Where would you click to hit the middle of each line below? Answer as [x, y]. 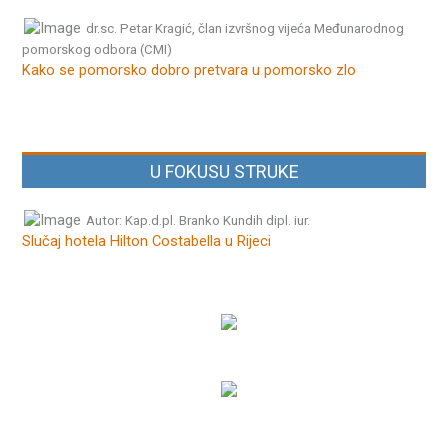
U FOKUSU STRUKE [224, 171]
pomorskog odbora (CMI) [97, 50]
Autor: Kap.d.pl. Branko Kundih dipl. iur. [198, 220]
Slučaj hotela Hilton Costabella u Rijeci [147, 240]
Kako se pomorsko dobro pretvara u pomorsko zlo [189, 70]
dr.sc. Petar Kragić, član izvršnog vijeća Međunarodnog [245, 29]
